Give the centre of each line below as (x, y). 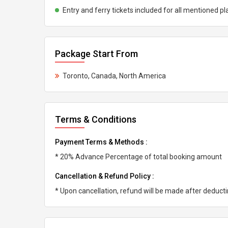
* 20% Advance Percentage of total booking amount (138, 157)
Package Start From (96, 54)
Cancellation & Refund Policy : (105, 176)
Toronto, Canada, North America (114, 76)
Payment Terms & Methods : (101, 142)
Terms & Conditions (96, 119)
